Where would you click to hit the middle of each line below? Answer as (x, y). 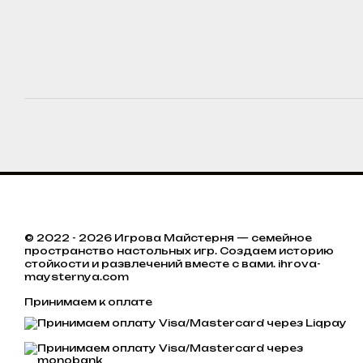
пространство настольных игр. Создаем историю (179, 251)
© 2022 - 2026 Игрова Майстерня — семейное (168, 238)
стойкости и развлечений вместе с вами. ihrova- (173, 264)
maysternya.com (77, 277)
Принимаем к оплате (88, 302)
